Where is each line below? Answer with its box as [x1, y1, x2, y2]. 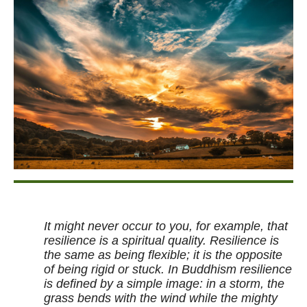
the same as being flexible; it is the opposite [44, 248, 282, 262]
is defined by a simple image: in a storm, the [44, 277, 284, 291]
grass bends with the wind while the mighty [44, 291, 278, 305]
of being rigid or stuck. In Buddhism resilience [44, 262, 292, 276]
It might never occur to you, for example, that [44, 219, 288, 233]
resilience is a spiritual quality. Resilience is [44, 234, 279, 247]
